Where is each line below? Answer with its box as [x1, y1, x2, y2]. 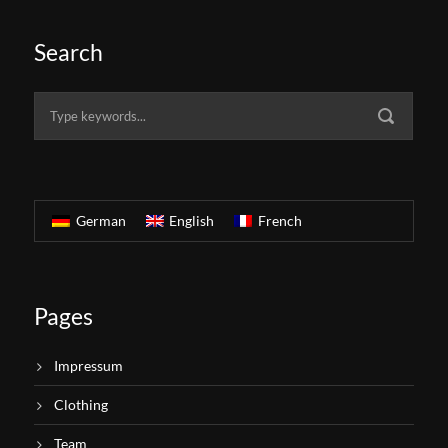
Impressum [54, 357, 123, 375]
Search [34, 38, 103, 66]
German [75, 212, 126, 230]
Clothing [54, 396, 108, 414]
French [257, 212, 302, 230]
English [169, 212, 215, 230]
